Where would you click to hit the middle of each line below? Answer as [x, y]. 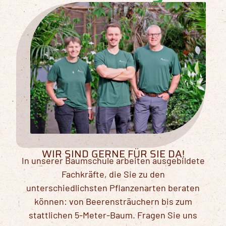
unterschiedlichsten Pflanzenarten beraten [113, 187]
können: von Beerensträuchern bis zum [113, 201]
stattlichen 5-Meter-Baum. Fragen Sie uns [113, 215]
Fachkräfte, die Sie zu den [113, 174]
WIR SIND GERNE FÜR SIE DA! [113, 154]
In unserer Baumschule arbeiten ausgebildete [113, 160]
